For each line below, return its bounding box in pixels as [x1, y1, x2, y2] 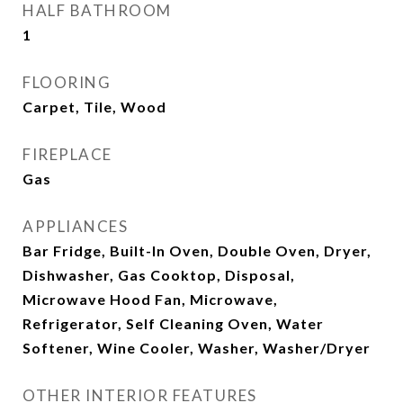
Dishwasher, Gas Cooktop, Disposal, [22, 266, 295, 283]
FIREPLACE [22, 145, 112, 164]
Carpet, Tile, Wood [22, 98, 166, 115]
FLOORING [22, 73, 111, 92]
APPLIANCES [22, 217, 128, 236]
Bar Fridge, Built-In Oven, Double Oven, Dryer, [22, 242, 372, 259]
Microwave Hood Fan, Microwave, [22, 291, 278, 308]
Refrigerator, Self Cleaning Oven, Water [22, 315, 324, 332]
